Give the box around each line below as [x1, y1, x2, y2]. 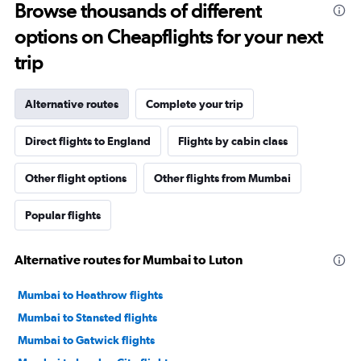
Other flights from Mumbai [154, 172, 291, 185]
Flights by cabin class [178, 135, 288, 148]
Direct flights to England [25, 135, 151, 148]
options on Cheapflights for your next [15, 25, 322, 49]
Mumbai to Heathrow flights [18, 288, 163, 302]
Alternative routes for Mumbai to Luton [15, 252, 243, 268]
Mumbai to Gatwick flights [18, 334, 155, 347]
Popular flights [25, 209, 101, 222]
